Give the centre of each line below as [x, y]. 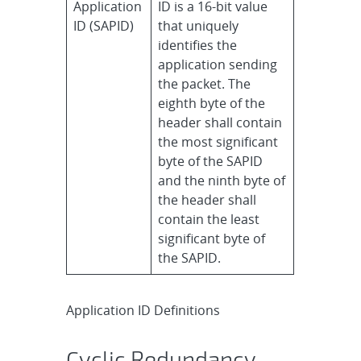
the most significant [218, 141]
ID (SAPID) [104, 25]
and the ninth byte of [222, 180]
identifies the [198, 45]
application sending [218, 64]
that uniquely [199, 25]
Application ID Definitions [143, 310]
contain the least [209, 219]
